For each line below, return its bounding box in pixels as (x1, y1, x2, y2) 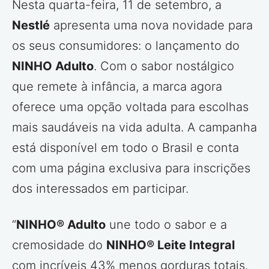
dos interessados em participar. (12, 181, 189, 196)
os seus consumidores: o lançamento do (12, 38, 240, 53)
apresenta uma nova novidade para (50, 17, 253, 32)
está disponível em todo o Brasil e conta (12, 140, 239, 155)
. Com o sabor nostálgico (94, 58, 234, 73)
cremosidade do (12, 237, 106, 252)
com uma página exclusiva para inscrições (12, 160, 250, 175)
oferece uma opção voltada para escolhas (12, 99, 249, 114)
